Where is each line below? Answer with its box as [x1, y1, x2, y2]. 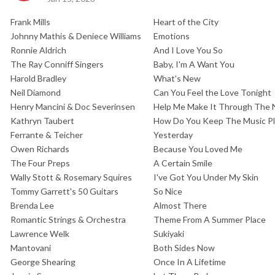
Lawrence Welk [10, 228, 69, 239]
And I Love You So [153, 44, 223, 55]
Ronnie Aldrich [10, 44, 66, 55]
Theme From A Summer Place [153, 214, 266, 225]
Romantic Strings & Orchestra [10, 214, 126, 225]
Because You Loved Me [153, 143, 242, 154]
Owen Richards [10, 143, 69, 154]
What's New [153, 72, 201, 83]
